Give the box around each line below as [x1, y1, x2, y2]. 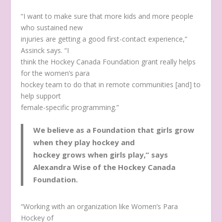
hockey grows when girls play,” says [33, 150, 168, 160]
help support [21, 91, 61, 101]
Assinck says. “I [21, 45, 69, 55]
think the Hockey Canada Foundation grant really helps [21, 56, 196, 66]
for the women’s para [21, 68, 90, 78]
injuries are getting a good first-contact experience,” [21, 34, 188, 44]
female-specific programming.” [21, 102, 119, 112]
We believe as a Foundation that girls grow [33, 125, 195, 135]
